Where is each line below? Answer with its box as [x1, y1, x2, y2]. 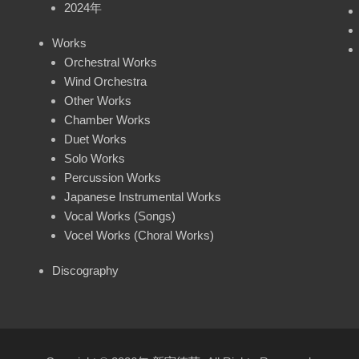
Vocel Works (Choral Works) [64, 228, 214, 242]
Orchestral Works [64, 54, 157, 69]
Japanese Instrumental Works [64, 189, 221, 204]
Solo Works [64, 151, 125, 165]
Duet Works [64, 131, 127, 146]
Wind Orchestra [64, 74, 147, 88]
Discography [52, 263, 119, 277]
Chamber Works [64, 112, 151, 127]
